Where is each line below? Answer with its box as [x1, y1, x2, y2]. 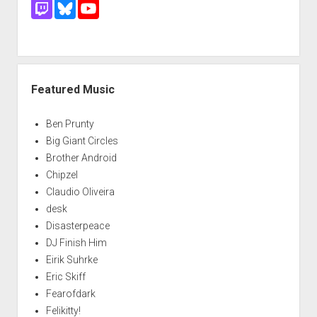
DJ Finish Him [45, 237, 107, 249]
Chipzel [45, 169, 78, 181]
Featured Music [30, 83, 115, 97]
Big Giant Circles [45, 135, 118, 147]
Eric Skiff [45, 271, 86, 283]
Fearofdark [45, 288, 96, 300]
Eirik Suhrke [45, 254, 98, 266]
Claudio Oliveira [45, 186, 115, 198]
